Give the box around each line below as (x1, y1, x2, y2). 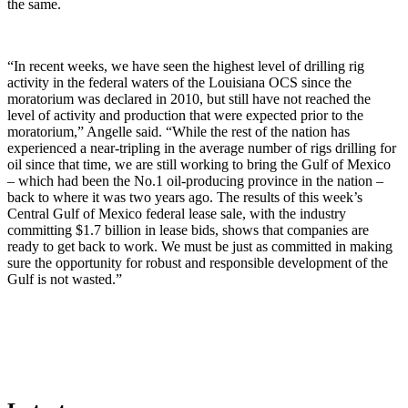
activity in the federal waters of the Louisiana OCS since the (7, 74, 352, 90)
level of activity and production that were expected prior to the (7, 107, 363, 123)
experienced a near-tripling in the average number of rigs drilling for (7, 139, 396, 156)
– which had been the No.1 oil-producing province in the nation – (7, 172, 383, 189)
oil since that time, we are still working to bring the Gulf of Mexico (7, 156, 391, 172)
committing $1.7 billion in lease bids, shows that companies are (7, 221, 369, 238)
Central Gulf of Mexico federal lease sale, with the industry (7, 205, 346, 221)
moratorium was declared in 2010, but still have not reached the (7, 90, 371, 107)
